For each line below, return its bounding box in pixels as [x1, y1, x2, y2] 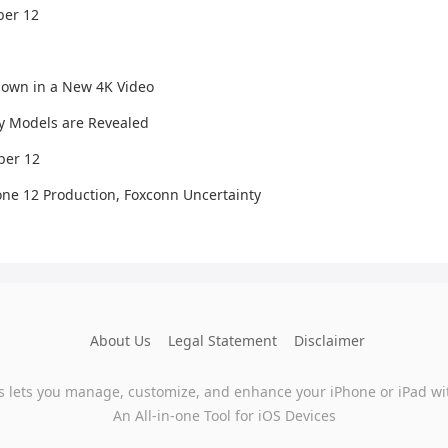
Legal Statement [168, 331, 277, 350]
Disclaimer [294, 331, 365, 350]
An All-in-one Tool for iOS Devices [112, 406, 336, 425]
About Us [90, 331, 151, 350]
